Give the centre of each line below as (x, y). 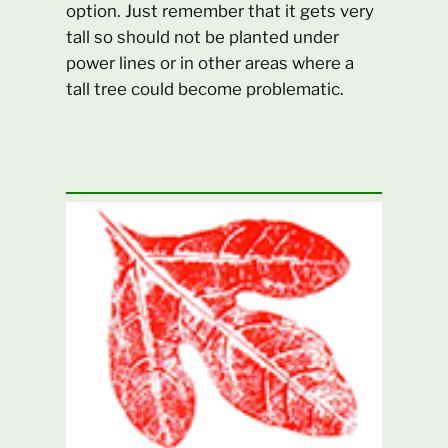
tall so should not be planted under (203, 36)
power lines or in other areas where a (210, 62)
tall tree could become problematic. (205, 88)
